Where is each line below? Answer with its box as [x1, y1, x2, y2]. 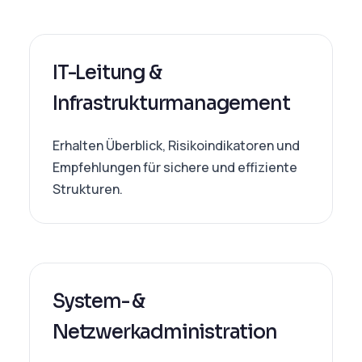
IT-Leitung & [53, 61, 162, 85]
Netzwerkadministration [53, 320, 277, 344]
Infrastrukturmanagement [53, 91, 290, 116]
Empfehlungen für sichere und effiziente [53, 158, 297, 176]
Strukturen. [53, 180, 123, 198]
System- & [53, 289, 145, 314]
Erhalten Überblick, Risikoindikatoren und [53, 137, 300, 154]
